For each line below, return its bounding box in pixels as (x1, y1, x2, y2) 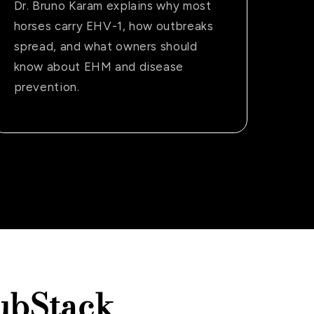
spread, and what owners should (13, 39, 198, 54)
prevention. (13, 80, 80, 95)
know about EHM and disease (13, 60, 184, 74)
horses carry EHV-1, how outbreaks (13, 19, 214, 34)
